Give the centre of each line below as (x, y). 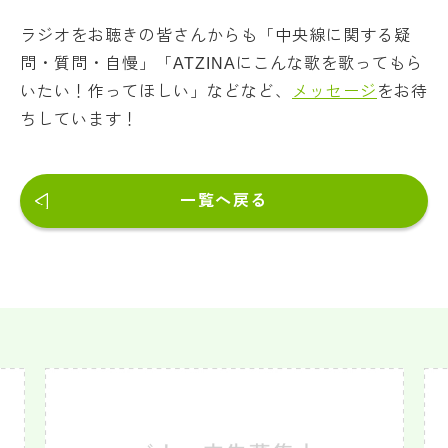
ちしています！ (79, 119)
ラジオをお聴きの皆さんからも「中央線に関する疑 (215, 35)
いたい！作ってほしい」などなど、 (156, 91)
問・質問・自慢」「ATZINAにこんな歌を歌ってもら (221, 63)
